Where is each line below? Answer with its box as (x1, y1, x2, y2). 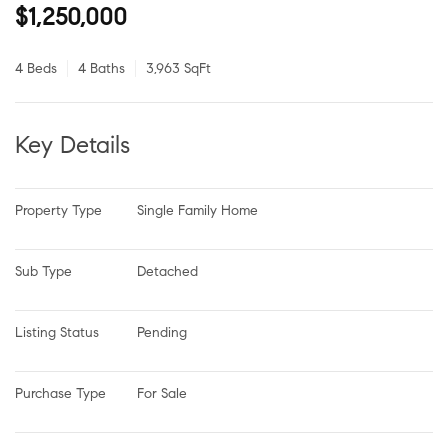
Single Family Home (137, 201, 258, 219)
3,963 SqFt (146, 59, 211, 77)
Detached (137, 262, 198, 280)
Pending (137, 323, 187, 341)
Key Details (15, 129, 130, 160)
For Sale (137, 384, 187, 402)
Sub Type (15, 262, 72, 280)
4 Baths (78, 59, 125, 77)
